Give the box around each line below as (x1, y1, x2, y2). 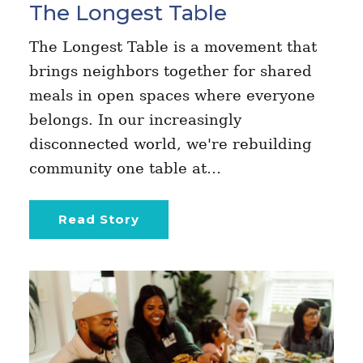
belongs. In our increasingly (28, 110, 241, 128)
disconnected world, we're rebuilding (28, 135, 312, 152)
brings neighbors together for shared (28, 62, 312, 79)
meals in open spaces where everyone (28, 86, 315, 104)
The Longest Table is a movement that (28, 37, 317, 55)
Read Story (58, 211, 139, 227)
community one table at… (28, 159, 221, 177)
